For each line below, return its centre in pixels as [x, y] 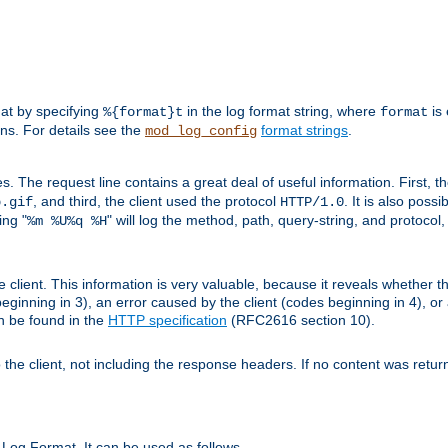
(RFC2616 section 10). [301, 320]
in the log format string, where [281, 111]
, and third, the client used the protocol [156, 201]
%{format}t [143, 112]
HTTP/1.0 [312, 202]
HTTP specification [167, 320]
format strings [304, 130]
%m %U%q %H [67, 221]
